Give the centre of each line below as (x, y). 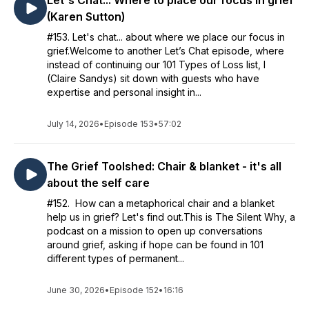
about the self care (98, 183)
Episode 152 (134, 290)
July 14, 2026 (73, 124)
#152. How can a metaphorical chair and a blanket (161, 203)
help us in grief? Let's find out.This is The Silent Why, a (171, 217)
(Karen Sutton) (86, 17)
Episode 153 (129, 124)
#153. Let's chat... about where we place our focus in (166, 37)
